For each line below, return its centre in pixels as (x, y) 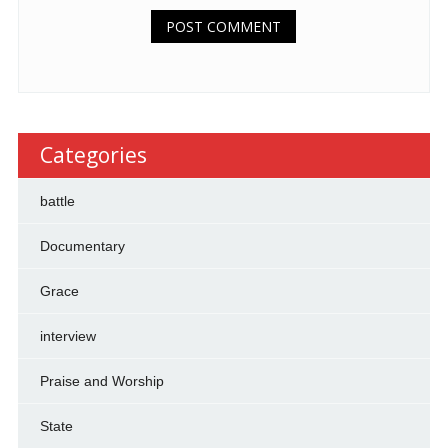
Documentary (82, 245)
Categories (93, 154)
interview (67, 335)
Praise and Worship (101, 380)
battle (57, 200)
